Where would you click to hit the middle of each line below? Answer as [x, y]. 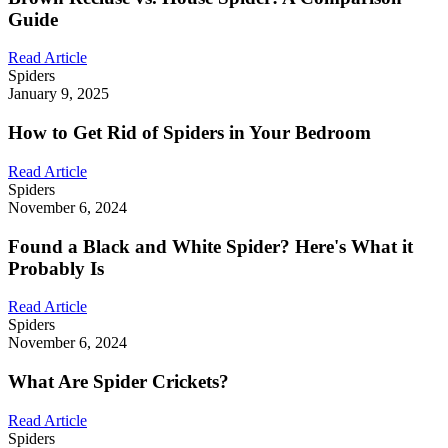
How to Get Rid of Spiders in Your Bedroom [189, 133]
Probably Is [56, 268]
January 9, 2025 [58, 94]
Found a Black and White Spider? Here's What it [210, 246]
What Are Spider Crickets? [118, 382]
